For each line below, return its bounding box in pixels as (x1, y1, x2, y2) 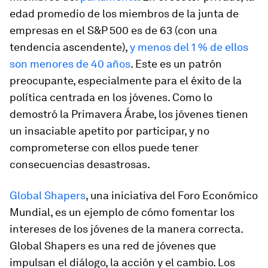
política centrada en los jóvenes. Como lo (10, 90, 212, 103)
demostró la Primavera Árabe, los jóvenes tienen (10, 107, 248, 120)
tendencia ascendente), (10, 40, 130, 53)
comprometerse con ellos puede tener (10, 141, 199, 154)
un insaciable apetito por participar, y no (10, 124, 209, 137)
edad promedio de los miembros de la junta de (10, 7, 239, 20)
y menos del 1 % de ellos (130, 40, 248, 53)
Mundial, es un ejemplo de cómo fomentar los (10, 205, 234, 218)
